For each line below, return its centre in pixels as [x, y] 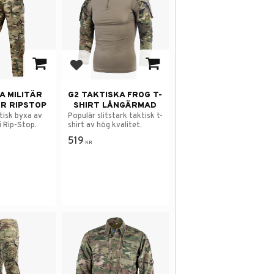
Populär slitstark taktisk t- [115, 117]
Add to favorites [112, 71]
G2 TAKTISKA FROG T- [115, 95]
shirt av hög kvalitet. [105, 126]
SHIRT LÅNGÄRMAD [115, 105]
